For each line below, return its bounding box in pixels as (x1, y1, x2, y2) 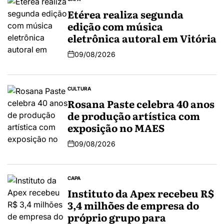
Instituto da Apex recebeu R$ (67, 185, 214, 200)
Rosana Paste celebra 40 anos (67, 95, 214, 111)
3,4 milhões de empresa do (67, 197, 199, 212)
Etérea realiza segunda (67, 6, 183, 21)
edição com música (67, 18, 163, 33)
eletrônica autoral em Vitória (67, 30, 216, 45)
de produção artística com (67, 107, 200, 123)
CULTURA (67, 85, 91, 91)
